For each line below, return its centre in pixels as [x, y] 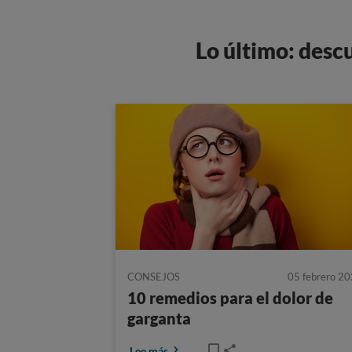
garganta [159, 318]
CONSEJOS [154, 277]
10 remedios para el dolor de [230, 298]
